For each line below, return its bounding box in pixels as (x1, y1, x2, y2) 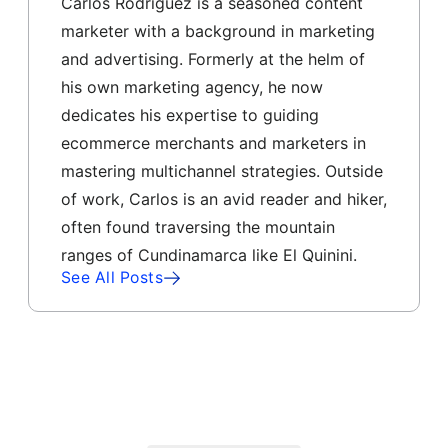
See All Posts (60, 268, 164, 288)
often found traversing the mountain (60, 216, 335, 237)
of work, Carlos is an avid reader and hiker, (60, 188, 387, 209)
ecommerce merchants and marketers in (60, 132, 366, 153)
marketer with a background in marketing (60, 20, 375, 41)
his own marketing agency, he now (60, 76, 323, 97)
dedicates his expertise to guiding (60, 104, 319, 125)
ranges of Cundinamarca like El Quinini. (60, 244, 357, 265)
